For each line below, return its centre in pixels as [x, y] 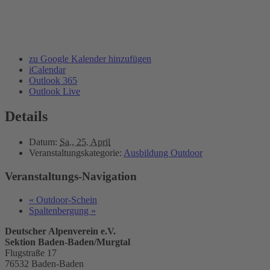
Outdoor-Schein [65, 199]
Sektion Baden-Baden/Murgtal [67, 242]
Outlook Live [55, 91]
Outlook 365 [53, 80]
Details [26, 117]
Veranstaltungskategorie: [75, 153]
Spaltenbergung [60, 210]
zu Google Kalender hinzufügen [90, 58]
